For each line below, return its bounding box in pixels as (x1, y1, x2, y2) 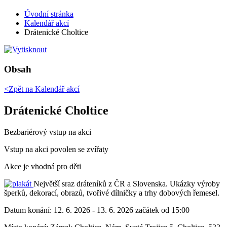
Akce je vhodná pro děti (4, 162, 81, 171)
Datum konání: (4, 205, 54, 214)
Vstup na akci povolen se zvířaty (4, 144, 108, 154)
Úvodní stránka (24, 10, 73, 19)
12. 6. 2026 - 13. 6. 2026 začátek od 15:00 (54, 205, 190, 214)
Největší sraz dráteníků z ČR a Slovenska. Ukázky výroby (33, 179, 220, 188)
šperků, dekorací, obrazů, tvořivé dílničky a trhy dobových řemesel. (4, 188, 219, 197)
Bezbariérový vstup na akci (4, 127, 91, 136)
